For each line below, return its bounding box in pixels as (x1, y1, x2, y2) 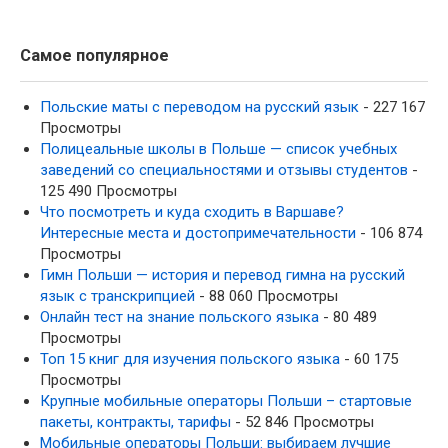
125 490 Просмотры (40, 181, 177, 200)
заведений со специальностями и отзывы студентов (40, 160, 408, 179)
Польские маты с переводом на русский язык (40, 97, 359, 116)
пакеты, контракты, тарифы (40, 412, 231, 431)
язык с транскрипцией (40, 286, 195, 305)
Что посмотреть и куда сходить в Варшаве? (40, 202, 344, 221)
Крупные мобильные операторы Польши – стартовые (40, 391, 412, 410)
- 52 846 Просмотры (231, 412, 374, 431)
